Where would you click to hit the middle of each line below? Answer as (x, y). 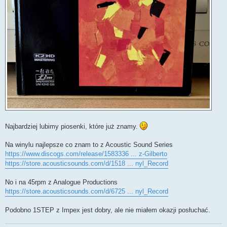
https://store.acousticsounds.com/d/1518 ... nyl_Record (87, 163)
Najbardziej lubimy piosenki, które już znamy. (72, 126)
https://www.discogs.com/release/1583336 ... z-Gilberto (86, 154)
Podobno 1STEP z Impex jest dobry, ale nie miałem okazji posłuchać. (108, 210)
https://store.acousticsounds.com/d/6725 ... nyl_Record (87, 191)
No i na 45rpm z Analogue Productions (61, 182)
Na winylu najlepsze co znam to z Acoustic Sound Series (89, 144)
